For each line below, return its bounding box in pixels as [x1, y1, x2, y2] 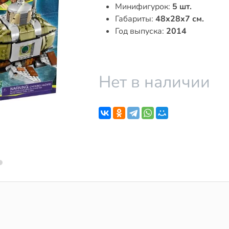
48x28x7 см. [155, 13, 204, 25]
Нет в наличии [98, 71, 210, 93]
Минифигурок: [114, 1, 172, 12]
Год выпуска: [114, 26, 166, 37]
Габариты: [114, 13, 155, 25]
